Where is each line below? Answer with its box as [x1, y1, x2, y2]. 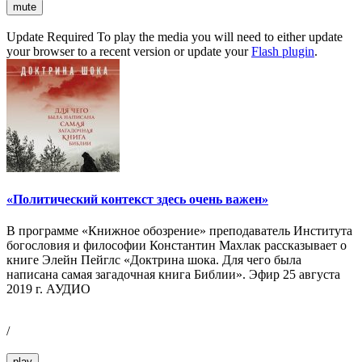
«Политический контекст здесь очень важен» [6, 192, 268, 207]
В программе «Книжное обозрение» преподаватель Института [6, 224, 352, 238]
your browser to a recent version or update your [6, 44, 251, 58]
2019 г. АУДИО [6, 282, 90, 297]
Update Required [6, 29, 94, 44]
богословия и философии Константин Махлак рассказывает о [6, 238, 347, 253]
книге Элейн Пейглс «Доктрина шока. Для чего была [6, 253, 301, 267]
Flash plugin [251, 44, 314, 58]
